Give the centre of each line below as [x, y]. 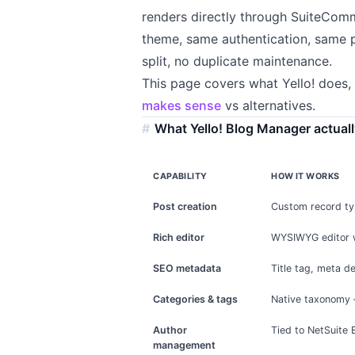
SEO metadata [187, 269]
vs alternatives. [269, 106]
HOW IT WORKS [305, 177]
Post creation [185, 207]
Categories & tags [196, 300]
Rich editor [179, 238]
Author [170, 330]
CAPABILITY [180, 177]
